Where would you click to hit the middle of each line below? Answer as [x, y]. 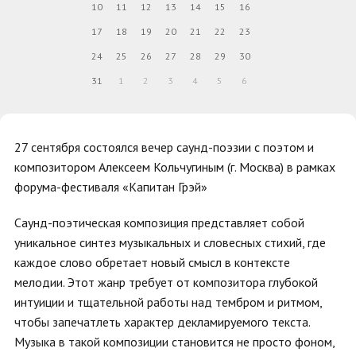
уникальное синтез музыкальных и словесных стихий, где [170, 242]
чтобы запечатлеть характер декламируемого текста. [162, 322]
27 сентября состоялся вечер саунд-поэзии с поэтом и [164, 147]
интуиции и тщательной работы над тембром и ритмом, [168, 302]
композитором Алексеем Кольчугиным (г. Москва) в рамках [175, 167]
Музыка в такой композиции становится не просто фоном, [174, 342]
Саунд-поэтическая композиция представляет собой [159, 222]
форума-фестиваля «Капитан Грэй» [111, 187]
